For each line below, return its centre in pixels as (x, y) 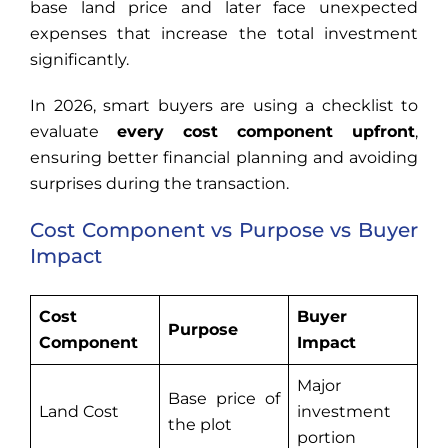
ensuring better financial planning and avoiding (224, 158)
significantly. (79, 60)
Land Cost (79, 412)
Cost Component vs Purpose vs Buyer (224, 230)
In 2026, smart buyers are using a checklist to (224, 106)
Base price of (224, 399)
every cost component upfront (266, 132)
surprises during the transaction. (159, 184)
